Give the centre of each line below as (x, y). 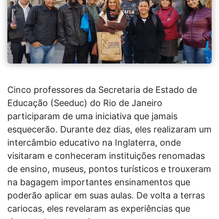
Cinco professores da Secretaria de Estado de (102, 89)
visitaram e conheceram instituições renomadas (106, 155)
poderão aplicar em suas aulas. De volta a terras (106, 195)
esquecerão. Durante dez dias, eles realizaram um (109, 129)
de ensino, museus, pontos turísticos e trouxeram (109, 169)
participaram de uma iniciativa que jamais (92, 116)
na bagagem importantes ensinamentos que (99, 182)
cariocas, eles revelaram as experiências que (99, 208)
